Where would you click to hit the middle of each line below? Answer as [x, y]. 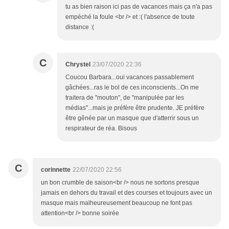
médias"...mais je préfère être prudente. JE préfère [135, 108]
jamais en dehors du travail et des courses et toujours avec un [127, 193]
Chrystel [78, 65]
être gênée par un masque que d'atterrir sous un [132, 118]
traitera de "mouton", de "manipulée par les [125, 98]
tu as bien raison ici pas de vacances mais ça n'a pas [139, 7]
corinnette [56, 170]
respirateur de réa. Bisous [101, 129]
